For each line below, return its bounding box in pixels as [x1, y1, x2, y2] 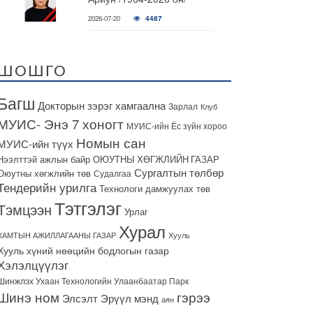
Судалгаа [94, 167, 131, 179]
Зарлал [168, 100, 198, 112]
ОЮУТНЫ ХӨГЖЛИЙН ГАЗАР [93, 153, 219, 166]
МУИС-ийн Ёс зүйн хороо [126, 119, 227, 131]
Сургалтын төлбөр [134, 165, 224, 180]
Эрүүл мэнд [101, 290, 159, 305]
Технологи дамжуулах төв [99, 182, 210, 195]
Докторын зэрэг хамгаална [38, 97, 166, 112]
